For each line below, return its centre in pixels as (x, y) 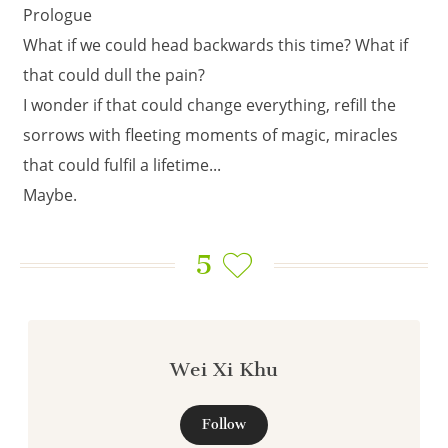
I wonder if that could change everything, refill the (209, 105)
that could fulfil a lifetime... (122, 165)
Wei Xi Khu (224, 369)
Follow (224, 424)
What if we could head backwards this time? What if (215, 45)
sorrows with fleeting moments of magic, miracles (210, 135)
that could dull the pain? (114, 75)
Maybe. (50, 195)
